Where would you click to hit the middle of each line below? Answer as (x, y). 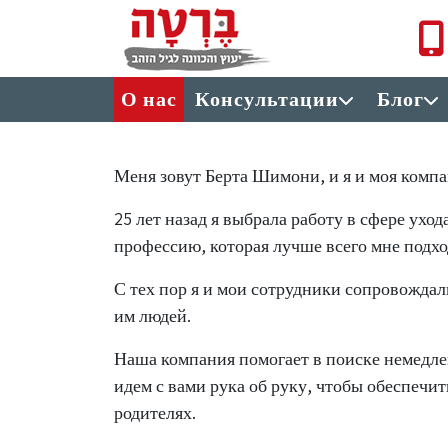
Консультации (267, 99)
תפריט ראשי (152, 89)
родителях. (155, 412)
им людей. (152, 315)
